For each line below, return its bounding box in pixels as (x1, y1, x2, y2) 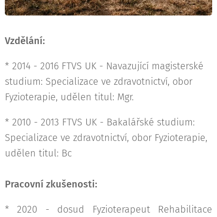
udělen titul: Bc (5, 147, 72, 159)
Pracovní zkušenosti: (5, 178, 97, 190)
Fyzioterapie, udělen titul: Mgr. (5, 91, 134, 103)
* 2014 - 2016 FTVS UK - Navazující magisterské (5, 60, 203, 72)
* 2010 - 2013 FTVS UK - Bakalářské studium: (5, 116, 195, 128)
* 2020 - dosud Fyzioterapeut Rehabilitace (5, 203, 212, 216)
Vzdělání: (5, 35, 45, 47)
